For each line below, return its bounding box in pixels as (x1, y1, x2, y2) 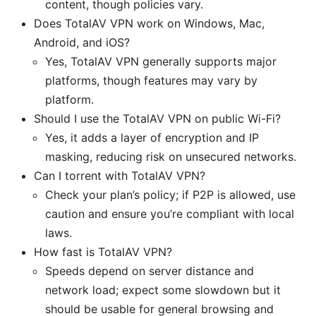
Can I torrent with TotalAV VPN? (34, 169, 205, 183)
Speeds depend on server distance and (45, 264, 254, 279)
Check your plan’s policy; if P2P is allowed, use (45, 188, 296, 202)
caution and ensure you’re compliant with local (45, 207, 294, 221)
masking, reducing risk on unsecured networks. (45, 150, 296, 164)
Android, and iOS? (34, 35, 130, 50)
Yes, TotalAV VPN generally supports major (45, 54, 276, 69)
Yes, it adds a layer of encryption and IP (45, 130, 259, 145)
